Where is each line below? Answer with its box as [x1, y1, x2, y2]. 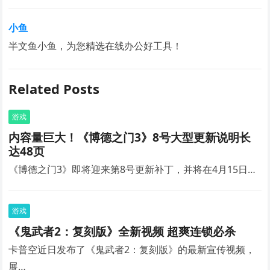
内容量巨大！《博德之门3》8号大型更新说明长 [8, 129, 251, 146]
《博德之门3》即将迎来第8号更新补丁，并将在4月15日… [8, 163, 256, 177]
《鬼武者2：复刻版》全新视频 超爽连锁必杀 [8, 223, 236, 240]
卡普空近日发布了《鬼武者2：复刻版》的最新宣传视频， [8, 243, 256, 257]
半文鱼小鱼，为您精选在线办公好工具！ [8, 39, 183, 53]
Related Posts [8, 80, 100, 98]
